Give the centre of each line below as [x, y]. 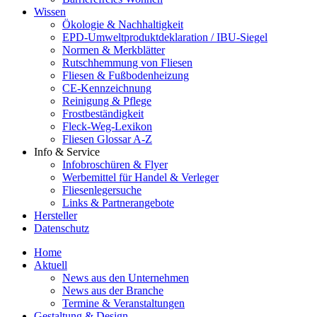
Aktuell [51, 265]
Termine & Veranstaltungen [123, 303]
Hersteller [56, 215]
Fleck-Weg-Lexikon [107, 126]
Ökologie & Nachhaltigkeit [123, 24]
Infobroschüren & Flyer [115, 165]
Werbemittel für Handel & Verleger [140, 177]
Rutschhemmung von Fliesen [127, 63]
